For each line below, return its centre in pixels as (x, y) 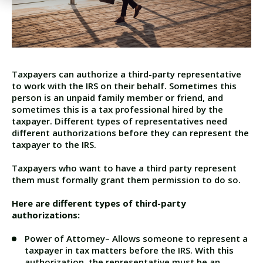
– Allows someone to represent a (176, 239)
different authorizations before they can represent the (130, 133)
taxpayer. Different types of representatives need (119, 121)
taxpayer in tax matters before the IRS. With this (129, 250)
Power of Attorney (65, 239)
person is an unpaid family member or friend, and (117, 98)
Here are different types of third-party (99, 203)
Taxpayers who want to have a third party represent (124, 168)
